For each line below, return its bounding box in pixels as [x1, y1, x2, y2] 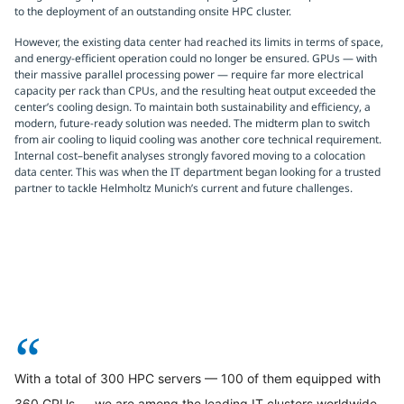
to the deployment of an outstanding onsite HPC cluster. [14, 4, 291, 19]
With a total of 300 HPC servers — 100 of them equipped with [14, 371, 381, 386]
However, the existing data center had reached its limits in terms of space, [14, 34, 383, 50]
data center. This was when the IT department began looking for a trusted [14, 164, 381, 179]
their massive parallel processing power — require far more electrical [14, 67, 363, 82]
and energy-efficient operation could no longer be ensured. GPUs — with [14, 50, 377, 66]
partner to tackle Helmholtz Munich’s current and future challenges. [14, 180, 353, 196]
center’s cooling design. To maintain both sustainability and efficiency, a [14, 99, 371, 115]
